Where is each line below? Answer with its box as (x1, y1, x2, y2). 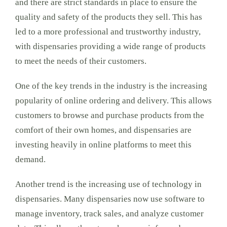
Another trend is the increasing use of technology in (15, 179, 202, 189)
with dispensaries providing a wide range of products (15, 42, 206, 51)
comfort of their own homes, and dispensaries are (15, 125, 192, 135)
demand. (15, 155, 46, 164)
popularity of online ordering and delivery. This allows (15, 96, 212, 105)
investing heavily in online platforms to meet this (15, 140, 192, 149)
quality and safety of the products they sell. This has (15, 12, 202, 22)
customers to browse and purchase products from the (15, 110, 204, 120)
